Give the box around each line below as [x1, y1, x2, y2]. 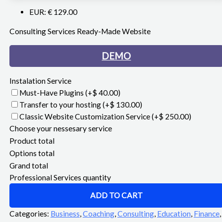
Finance [193, 209, 220, 218]
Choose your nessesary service [9, 123, 112, 133]
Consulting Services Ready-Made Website [9, 27, 151, 36]
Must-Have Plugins [19, 88, 85, 97]
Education [157, 209, 191, 218]
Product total [9, 136, 55, 145]
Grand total [9, 161, 48, 170]
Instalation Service [9, 76, 71, 85]
